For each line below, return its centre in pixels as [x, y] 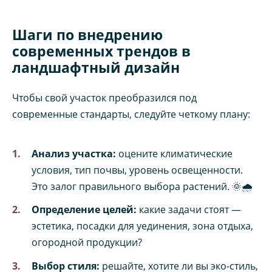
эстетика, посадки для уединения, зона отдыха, [142, 226]
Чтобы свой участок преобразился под [104, 97]
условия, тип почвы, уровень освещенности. [137, 170]
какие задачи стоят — [189, 210]
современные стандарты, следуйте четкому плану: [131, 114]
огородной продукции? [87, 243]
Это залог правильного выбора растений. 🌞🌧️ [142, 187]
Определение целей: [84, 210]
